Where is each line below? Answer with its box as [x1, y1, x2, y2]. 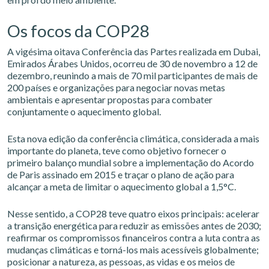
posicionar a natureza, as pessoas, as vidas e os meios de [7, 256, 235, 267]
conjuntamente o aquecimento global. [7, 106, 161, 117]
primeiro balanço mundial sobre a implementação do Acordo [7, 157, 254, 168]
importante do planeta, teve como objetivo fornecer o [7, 145, 226, 156]
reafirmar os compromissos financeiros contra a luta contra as [7, 232, 260, 243]
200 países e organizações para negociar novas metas [7, 82, 225, 93]
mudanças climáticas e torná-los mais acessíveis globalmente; [7, 244, 259, 255]
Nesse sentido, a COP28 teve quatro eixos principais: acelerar [7, 208, 259, 219]
